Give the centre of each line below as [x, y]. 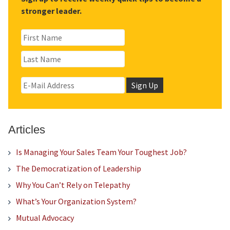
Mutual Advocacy [45, 218]
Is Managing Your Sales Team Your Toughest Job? [101, 152]
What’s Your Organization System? [76, 202]
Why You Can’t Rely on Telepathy [73, 185]
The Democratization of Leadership [78, 169]
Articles [26, 130]
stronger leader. [51, 11]
